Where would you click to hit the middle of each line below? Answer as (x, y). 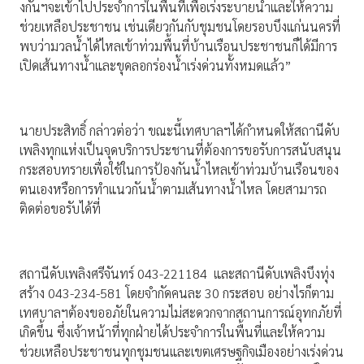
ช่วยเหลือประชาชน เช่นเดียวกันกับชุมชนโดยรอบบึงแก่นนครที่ (180, 27)
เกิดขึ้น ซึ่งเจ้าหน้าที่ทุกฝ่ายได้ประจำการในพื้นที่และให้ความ (172, 332)
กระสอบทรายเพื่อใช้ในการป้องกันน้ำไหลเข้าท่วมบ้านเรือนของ (179, 170)
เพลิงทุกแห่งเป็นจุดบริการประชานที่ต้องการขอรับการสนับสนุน (180, 150)
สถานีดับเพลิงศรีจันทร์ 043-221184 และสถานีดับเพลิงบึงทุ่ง (177, 274)
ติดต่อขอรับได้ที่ (60, 209)
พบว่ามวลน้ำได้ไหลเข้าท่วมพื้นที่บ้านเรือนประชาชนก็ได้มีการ (178, 46)
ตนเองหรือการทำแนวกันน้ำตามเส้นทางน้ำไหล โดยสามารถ (173, 189)
